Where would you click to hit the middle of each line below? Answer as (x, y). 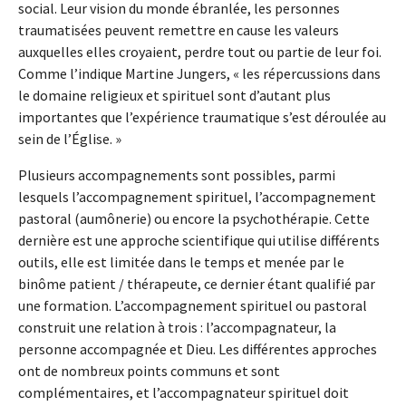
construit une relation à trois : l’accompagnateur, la (177, 328)
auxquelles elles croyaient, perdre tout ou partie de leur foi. (200, 52)
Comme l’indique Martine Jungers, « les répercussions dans (199, 74)
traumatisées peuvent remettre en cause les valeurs (179, 30)
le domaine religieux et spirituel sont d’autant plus (174, 96)
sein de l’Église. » (70, 139)
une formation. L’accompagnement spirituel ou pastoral (193, 306)
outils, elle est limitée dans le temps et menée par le (181, 262)
